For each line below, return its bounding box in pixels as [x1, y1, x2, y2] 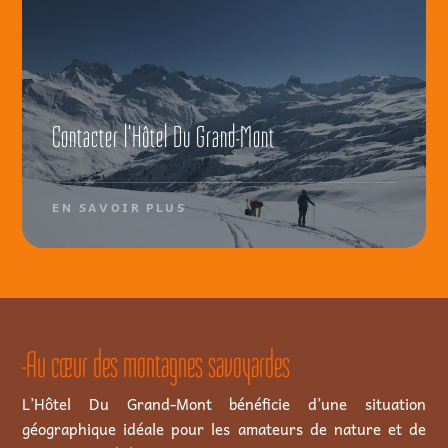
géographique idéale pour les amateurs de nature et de [22, 416, 426, 441]
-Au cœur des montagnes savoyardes [22, 343, 291, 386]
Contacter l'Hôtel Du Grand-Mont [52, 119, 276, 154]
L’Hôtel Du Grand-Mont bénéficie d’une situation [22, 391, 426, 416]
